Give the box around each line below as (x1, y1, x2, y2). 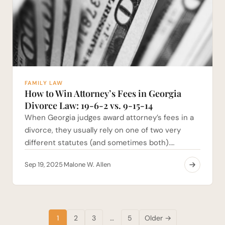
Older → (144, 213, 171, 223)
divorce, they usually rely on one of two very (25, 125, 181, 135)
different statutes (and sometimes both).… (25, 137, 174, 148)
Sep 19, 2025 (25, 160, 63, 169)
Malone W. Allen (64, 160, 110, 169)
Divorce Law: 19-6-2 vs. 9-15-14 (25, 99, 153, 111)
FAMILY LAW (25, 79, 63, 86)
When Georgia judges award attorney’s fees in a (25, 112, 194, 123)
